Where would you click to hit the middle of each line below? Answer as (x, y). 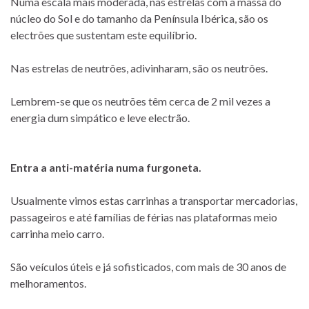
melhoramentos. (48, 283)
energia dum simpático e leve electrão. (100, 117)
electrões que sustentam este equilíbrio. (103, 34)
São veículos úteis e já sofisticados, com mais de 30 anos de (148, 266)
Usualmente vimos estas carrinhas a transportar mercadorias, (154, 200)
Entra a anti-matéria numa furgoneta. (106, 167)
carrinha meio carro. (57, 233)
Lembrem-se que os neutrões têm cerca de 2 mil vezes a (140, 101)
